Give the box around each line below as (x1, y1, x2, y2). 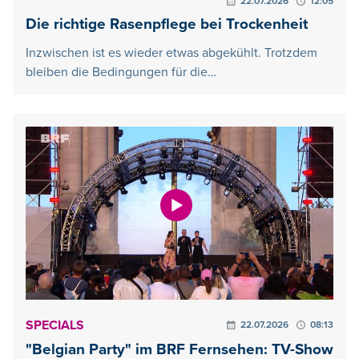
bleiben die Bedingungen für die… (26, 63, 216, 80)
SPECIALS (26, 317, 84, 334)
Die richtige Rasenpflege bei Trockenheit (26, 14, 308, 34)
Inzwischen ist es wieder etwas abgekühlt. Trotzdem (26, 44, 317, 61)
